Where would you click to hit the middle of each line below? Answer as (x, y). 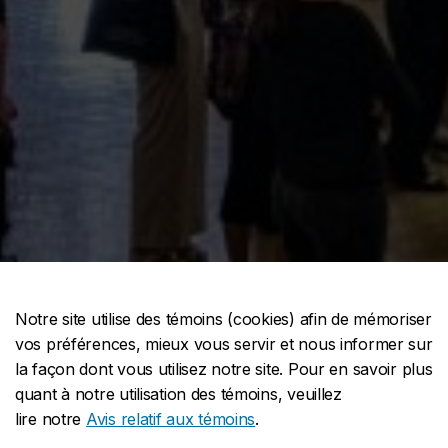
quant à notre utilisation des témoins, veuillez (178, 394)
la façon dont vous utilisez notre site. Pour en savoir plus (224, 369)
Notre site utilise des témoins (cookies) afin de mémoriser (223, 319)
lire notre (50, 419)
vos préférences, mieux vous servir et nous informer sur (224, 344)
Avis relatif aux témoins (170, 419)
